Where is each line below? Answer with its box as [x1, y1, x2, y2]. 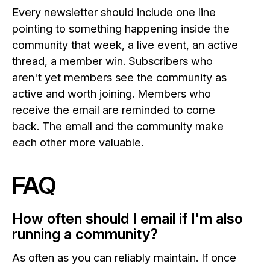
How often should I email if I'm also [12, 210, 243, 228]
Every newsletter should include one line [12, 5, 216, 19]
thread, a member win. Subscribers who [12, 54, 213, 67]
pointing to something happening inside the [12, 21, 230, 35]
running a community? [12, 225, 158, 243]
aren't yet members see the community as [12, 70, 227, 84]
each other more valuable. [12, 135, 143, 149]
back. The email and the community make [12, 119, 224, 133]
